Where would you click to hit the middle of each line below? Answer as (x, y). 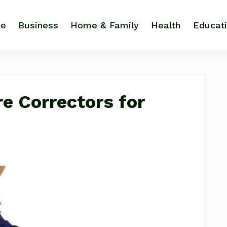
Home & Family (105, 25)
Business (39, 25)
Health (166, 25)
